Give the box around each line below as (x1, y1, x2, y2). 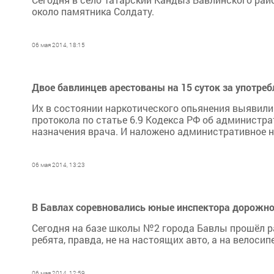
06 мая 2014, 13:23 (32, 161, 85, 169)
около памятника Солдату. (32, 5, 154, 18)
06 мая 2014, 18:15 (32, 41, 85, 49)
